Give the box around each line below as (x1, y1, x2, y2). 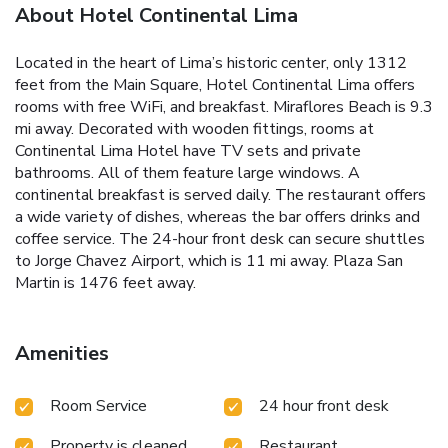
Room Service (50, 395, 147, 418)
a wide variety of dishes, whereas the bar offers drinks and (15, 206, 420, 229)
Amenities (15, 340, 109, 368)
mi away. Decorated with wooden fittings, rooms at (15, 118, 374, 141)
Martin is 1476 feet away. (15, 272, 196, 295)
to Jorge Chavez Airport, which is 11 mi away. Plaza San (15, 250, 403, 273)
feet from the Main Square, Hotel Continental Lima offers (15, 74, 415, 97)
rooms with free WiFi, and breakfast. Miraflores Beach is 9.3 (15, 96, 433, 119)
